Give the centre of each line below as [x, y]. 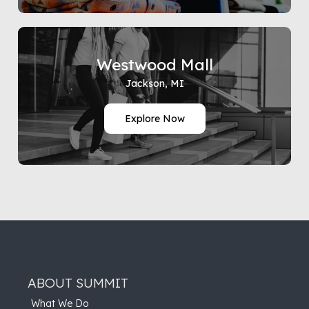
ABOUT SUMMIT [78, 283]
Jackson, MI [154, 83]
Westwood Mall [154, 64]
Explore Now [154, 119]
